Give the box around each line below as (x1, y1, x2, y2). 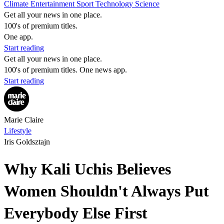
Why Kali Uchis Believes (4, 160, 171, 178)
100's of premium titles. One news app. (4, 65, 127, 74)
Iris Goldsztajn (4, 137, 50, 146)
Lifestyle (4, 126, 31, 135)
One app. (4, 32, 33, 41)
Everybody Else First (4, 204, 147, 222)
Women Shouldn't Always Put (4, 182, 209, 200)
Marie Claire (4, 115, 43, 124)
